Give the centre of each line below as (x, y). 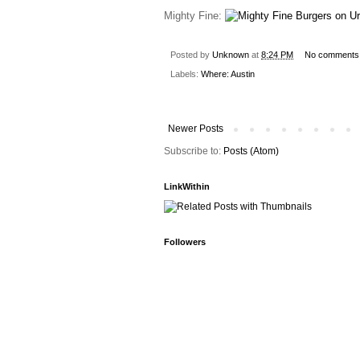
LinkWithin (187, 187)
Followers (185, 242)
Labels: (186, 74)
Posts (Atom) (251, 151)
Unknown (231, 54)
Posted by (191, 54)
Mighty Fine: (194, 15)
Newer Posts (196, 129)
